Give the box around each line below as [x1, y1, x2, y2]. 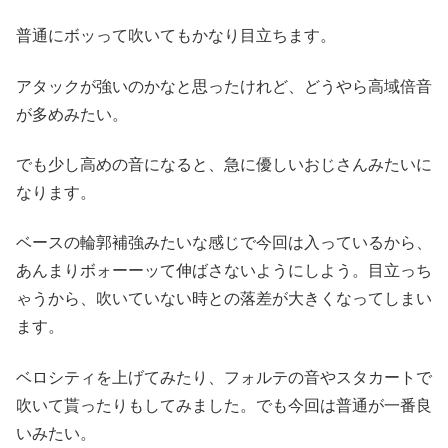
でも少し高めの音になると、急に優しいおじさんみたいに [16, 156, 432, 174]
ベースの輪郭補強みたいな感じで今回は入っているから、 [16, 234, 432, 252]
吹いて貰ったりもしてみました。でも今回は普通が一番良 [16, 396, 432, 414]
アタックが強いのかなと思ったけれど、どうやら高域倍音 [16, 77, 432, 95]
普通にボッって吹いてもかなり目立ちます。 [16, 27, 336, 45]
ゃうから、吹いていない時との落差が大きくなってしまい [16, 290, 432, 308]
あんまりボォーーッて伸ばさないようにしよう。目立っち [16, 262, 432, 280]
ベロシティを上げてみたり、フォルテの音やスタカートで [16, 368, 432, 386]
